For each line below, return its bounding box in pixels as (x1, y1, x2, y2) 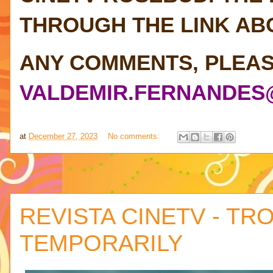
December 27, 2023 (29, 132, 97, 141)
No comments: (108, 132, 162, 141)
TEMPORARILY (19, 230, 183, 256)
